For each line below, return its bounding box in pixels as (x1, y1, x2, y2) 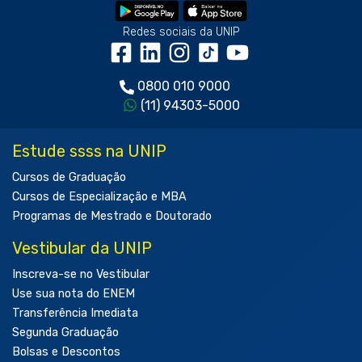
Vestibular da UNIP (12, 238, 152, 259)
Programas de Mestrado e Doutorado (12, 209, 212, 224)
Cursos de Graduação (12, 170, 126, 185)
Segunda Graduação (12, 326, 119, 340)
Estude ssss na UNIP (12, 141, 166, 162)
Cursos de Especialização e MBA (12, 190, 187, 204)
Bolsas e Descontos (12, 345, 120, 360)
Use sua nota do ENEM (12, 287, 135, 301)
